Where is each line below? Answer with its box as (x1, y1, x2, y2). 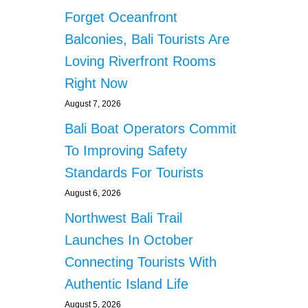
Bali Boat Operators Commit (65, 120, 236, 136)
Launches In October (65, 232, 193, 247)
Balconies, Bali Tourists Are (65, 31, 230, 47)
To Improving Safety (65, 142, 187, 158)
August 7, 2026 (65, 98, 121, 109)
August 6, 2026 (65, 188, 121, 198)
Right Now (65, 75, 127, 91)
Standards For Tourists (65, 164, 203, 180)
